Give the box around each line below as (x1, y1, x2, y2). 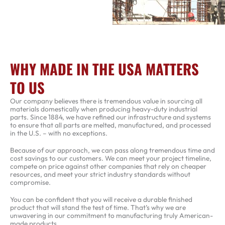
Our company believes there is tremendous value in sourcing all (10, 96, 202, 106)
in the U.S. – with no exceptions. (10, 129, 107, 138)
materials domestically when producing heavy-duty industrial (10, 104, 197, 114)
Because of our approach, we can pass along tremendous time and (10, 145, 215, 155)
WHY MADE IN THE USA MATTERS (10, 58, 199, 80)
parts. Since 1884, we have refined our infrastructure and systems (10, 113, 211, 122)
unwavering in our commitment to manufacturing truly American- (10, 210, 213, 220)
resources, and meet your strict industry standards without (10, 169, 190, 179)
